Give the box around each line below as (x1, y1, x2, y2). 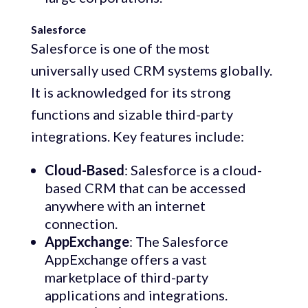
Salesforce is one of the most (30, 40, 210, 57)
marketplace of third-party (44, 269, 208, 286)
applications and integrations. (44, 287, 228, 304)
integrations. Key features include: (30, 128, 244, 145)
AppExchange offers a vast (44, 251, 207, 268)
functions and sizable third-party (30, 106, 233, 123)
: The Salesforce (129, 233, 228, 250)
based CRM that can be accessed (44, 179, 246, 197)
